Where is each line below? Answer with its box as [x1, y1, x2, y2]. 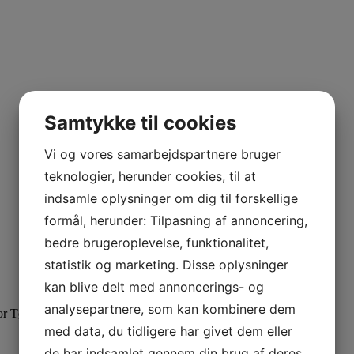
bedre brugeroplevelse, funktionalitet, [44, 234, 269, 250]
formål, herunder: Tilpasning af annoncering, [44, 212, 307, 228]
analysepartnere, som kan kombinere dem [44, 300, 296, 317]
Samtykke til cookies [44, 111, 236, 134]
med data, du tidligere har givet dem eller [44, 322, 292, 339]
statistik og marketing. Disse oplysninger [44, 256, 288, 273]
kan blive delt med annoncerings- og [44, 278, 264, 295]
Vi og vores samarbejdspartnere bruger [44, 145, 281, 162]
